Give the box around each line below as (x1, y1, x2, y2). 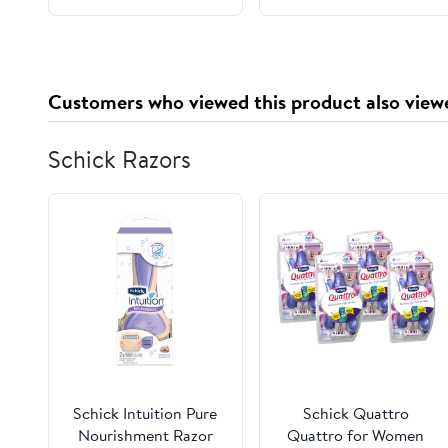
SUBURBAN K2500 (77, 49, 214, 72)
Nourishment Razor (77, 424, 213, 446)
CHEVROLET (99, 27, 191, 50)
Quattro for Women (287, 424, 425, 446)
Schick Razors (48, 141, 191, 176)
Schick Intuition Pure (73, 402, 218, 424)
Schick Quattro (302, 402, 409, 424)
